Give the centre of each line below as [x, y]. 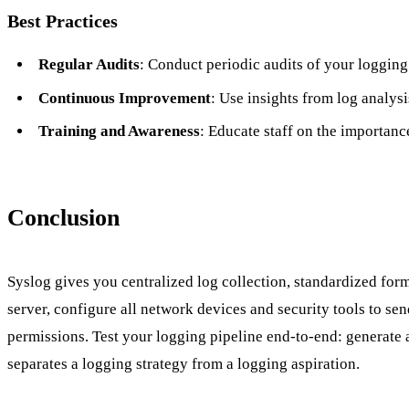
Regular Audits [89, 65]
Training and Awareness [119, 131]
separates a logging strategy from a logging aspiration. [184, 363]
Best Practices [63, 21]
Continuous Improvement [124, 98]
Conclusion [63, 218]
